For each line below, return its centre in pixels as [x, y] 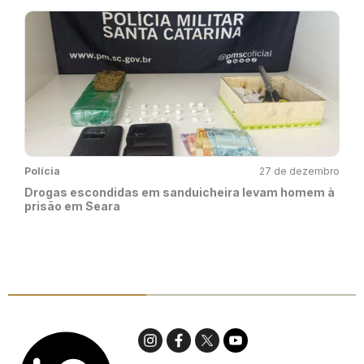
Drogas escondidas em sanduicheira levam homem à [180, 193]
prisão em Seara [72, 206]
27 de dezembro [299, 171]
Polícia [42, 171]
